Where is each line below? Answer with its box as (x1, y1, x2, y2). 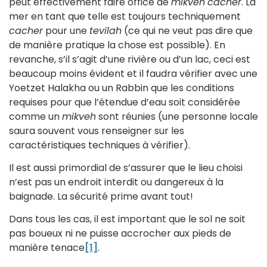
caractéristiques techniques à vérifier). (9, 138, 190, 152)
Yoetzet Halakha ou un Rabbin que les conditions (9, 80, 234, 95)
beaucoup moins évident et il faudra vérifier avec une (9, 66, 257, 80)
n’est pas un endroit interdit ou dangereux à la (9, 175, 223, 189)
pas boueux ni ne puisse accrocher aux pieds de (9, 226, 231, 241)
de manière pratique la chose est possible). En (9, 38, 225, 52)
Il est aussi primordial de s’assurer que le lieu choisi (9, 160, 243, 175)
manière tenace (9, 241, 85, 255)
